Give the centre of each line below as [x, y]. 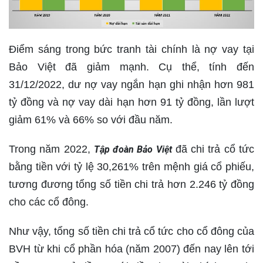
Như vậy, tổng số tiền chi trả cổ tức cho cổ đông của [131, 232]
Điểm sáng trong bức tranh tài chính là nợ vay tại [131, 50]
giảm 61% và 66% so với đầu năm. [91, 120]
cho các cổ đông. [49, 202]
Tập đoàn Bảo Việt [133, 150]
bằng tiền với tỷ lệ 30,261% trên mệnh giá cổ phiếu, [131, 167]
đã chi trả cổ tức [213, 149]
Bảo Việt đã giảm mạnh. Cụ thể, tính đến [131, 67]
